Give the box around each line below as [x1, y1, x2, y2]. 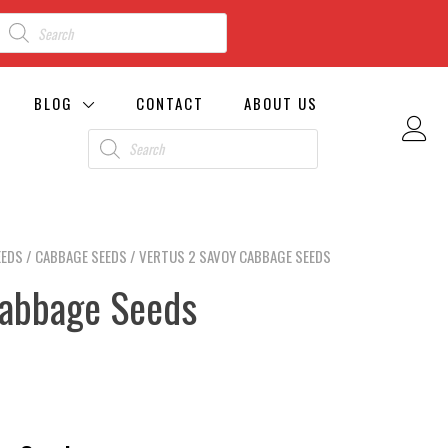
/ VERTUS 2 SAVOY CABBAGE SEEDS [127, 244, 331, 267]
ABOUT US [244, 91, 318, 114]
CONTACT [136, 91, 204, 114]
